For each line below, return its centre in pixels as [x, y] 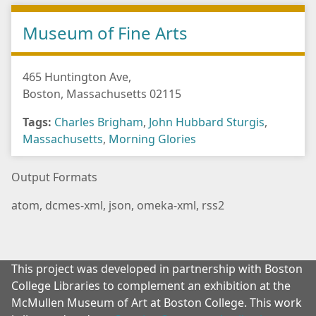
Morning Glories [152, 139]
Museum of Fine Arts [105, 33]
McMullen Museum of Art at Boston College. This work [157, 303]
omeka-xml [166, 206]
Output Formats [54, 177]
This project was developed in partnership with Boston [157, 269]
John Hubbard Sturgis [207, 122]
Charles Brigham [99, 122]
